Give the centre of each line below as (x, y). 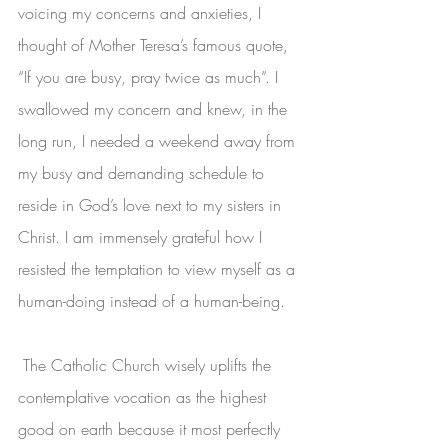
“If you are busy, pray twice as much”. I (150, 77)
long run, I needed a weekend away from (159, 141)
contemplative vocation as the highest (144, 397)
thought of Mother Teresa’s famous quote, (155, 45)
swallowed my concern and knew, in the (155, 109)
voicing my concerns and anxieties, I (142, 13)
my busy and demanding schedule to (143, 173)
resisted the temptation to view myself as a (159, 269)
